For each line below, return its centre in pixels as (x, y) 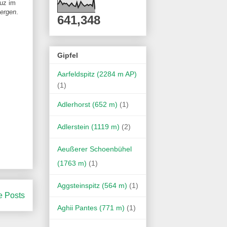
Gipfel (68, 55)
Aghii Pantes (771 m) (91, 207)
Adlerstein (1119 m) (88, 126)
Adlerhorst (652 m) (87, 104)
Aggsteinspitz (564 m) (92, 185)
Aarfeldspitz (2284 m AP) (97, 74)
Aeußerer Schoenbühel (94, 149)
